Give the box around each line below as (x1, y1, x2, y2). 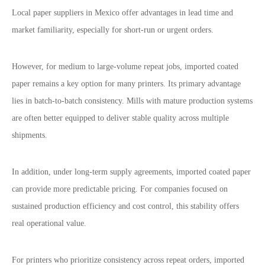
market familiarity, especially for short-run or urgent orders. (12, 25, 214, 34)
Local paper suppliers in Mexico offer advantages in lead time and (12, 8, 233, 17)
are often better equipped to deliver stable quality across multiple (12, 114, 229, 122)
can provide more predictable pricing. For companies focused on (12, 185, 228, 193)
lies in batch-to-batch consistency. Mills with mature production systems (12, 96, 253, 105)
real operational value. (12, 219, 86, 228)
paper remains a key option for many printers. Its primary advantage (12, 79, 241, 88)
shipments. (12, 131, 47, 140)
